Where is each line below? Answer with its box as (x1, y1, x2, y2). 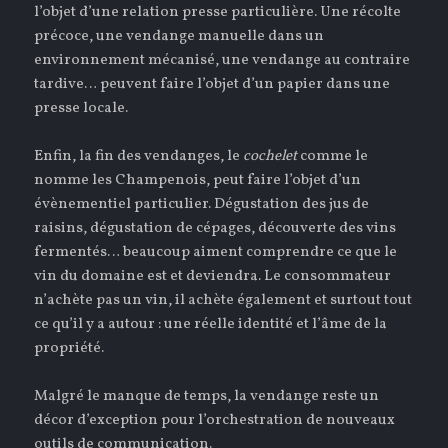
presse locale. (34, 97, 129, 119)
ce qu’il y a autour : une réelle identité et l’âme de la (34, 313, 388, 335)
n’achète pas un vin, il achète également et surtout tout (34, 289, 413, 311)
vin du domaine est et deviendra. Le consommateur (34, 265, 392, 287)
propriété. (34, 337, 105, 359)
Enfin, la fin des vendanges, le (34, 145, 244, 167)
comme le (300, 145, 369, 167)
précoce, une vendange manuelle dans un (34, 25, 325, 47)
